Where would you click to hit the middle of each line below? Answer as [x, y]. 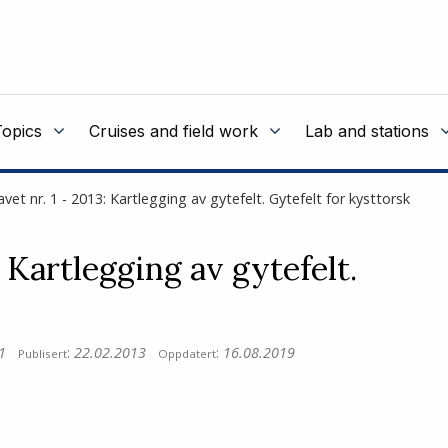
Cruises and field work [173, 131]
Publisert [43, 353]
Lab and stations [367, 131]
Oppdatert [187, 353]
